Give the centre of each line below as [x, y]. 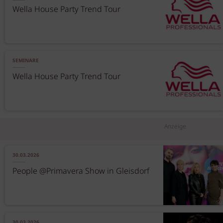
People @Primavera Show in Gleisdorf [81, 171]
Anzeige [175, 127]
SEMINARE [26, 61]
